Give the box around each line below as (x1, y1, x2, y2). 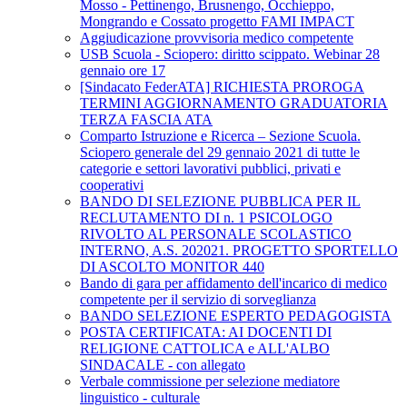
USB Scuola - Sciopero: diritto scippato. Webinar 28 (80, 46, 380, 63)
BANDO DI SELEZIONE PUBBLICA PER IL (80, 194, 361, 210)
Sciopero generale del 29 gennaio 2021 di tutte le (80, 144, 360, 161)
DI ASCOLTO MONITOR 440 (80, 259, 264, 275)
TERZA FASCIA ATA (80, 112, 213, 128)
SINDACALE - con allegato (80, 357, 245, 373)
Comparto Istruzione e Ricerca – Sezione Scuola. (80, 128, 361, 144)
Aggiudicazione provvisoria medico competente (80, 30, 353, 46)
